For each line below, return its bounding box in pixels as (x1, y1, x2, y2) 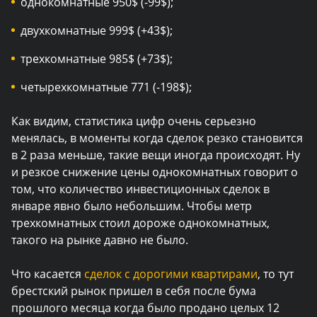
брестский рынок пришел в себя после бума (11, 283, 256, 299)
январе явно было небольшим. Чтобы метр (11, 198, 252, 214)
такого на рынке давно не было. (11, 232, 188, 248)
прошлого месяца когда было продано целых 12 (11, 300, 279, 316)
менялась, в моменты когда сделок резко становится (11, 130, 303, 146)
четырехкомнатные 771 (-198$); (21, 79, 192, 95)
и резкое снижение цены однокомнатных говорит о (11, 164, 298, 180)
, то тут (258, 266, 294, 282)
